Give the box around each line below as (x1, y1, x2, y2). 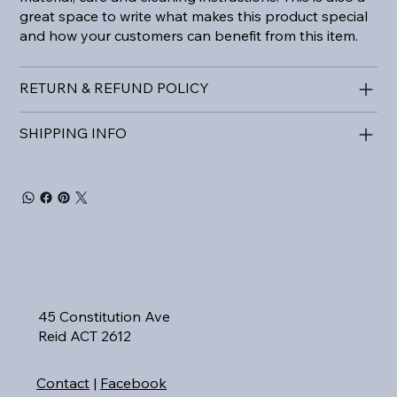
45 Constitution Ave (38, 307, 171, 326)
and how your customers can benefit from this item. (19, 26, 359, 44)
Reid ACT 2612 (38, 327, 132, 346)
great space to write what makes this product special (19, 6, 369, 25)
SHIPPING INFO (19, 123, 128, 142)
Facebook (99, 373, 167, 392)
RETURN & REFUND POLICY (19, 78, 210, 97)
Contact (35, 373, 90, 392)
